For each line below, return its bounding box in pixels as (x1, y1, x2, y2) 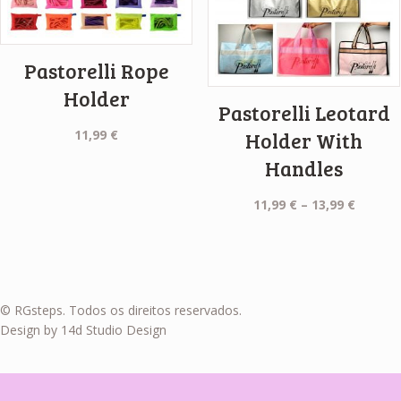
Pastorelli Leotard (218, 99, 390, 127)
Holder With (245, 127, 363, 155)
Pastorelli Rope (23, 57, 169, 85)
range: (354, 215, 397, 233)
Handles (265, 155, 344, 183)
